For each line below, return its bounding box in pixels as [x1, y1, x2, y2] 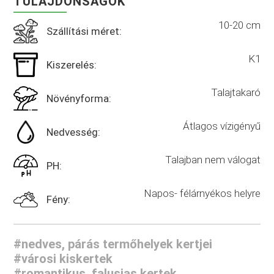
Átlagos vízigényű [182, 119, 261, 132]
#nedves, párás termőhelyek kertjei [13, 236, 213, 251]
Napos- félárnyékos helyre [143, 187, 261, 199]
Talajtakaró [210, 86, 261, 98]
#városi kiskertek [13, 251, 113, 266]
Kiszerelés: [46, 58, 97, 71]
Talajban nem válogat [165, 153, 261, 166]
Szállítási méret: [46, 24, 122, 37]
